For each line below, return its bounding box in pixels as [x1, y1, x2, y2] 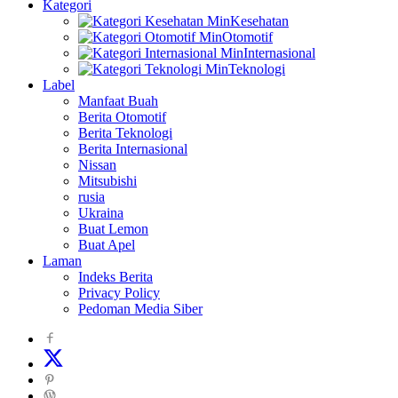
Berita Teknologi [78, 125, 172, 141]
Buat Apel [78, 237, 135, 253]
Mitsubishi [78, 173, 137, 189]
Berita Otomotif [78, 109, 166, 125]
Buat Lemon [78, 221, 148, 237]
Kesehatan [230, 13, 289, 29]
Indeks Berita [78, 269, 153, 285]
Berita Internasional [78, 141, 187, 157]
